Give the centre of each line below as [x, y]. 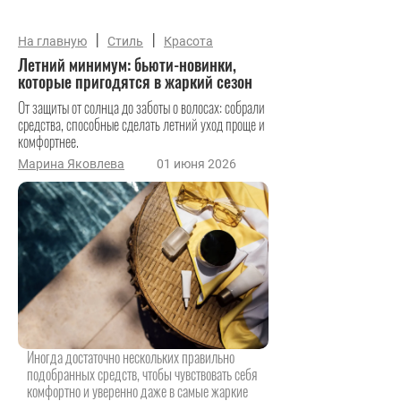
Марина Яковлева [71, 164]
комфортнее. [48, 141]
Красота [188, 41]
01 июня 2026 [196, 164]
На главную [52, 41]
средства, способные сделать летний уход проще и [141, 124]
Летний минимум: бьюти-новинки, [127, 64]
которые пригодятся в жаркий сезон [135, 81]
